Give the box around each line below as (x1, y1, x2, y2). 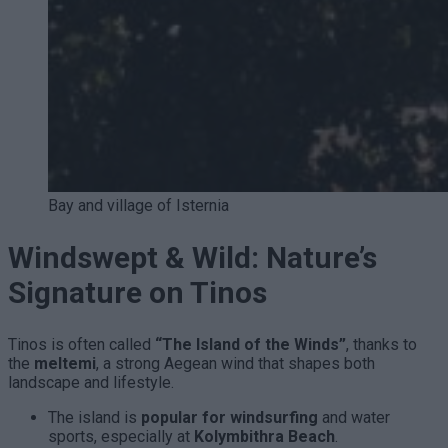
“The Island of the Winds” (155, 335, 346, 355)
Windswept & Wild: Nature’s (8, 240, 377, 276)
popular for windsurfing (141, 408, 318, 428)
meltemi (34, 354, 96, 374)
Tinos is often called (8, 335, 155, 355)
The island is (48, 408, 141, 428)
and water (318, 408, 390, 428)
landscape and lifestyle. (8, 373, 174, 393)
